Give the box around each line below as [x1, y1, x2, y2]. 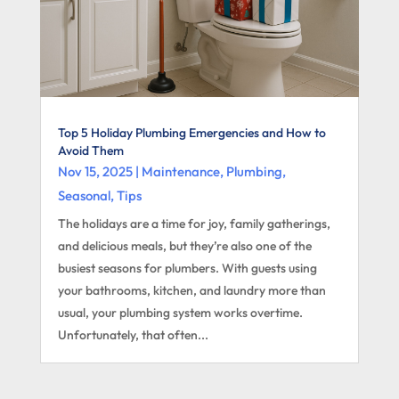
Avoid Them [57, 142, 124, 159]
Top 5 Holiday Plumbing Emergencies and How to [57, 125, 326, 142]
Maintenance [141, 163, 220, 181]
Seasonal [57, 187, 110, 205]
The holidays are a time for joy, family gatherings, [57, 216, 330, 232]
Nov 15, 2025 [57, 163, 133, 181]
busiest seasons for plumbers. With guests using [57, 260, 317, 277]
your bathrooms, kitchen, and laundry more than [57, 282, 326, 299]
